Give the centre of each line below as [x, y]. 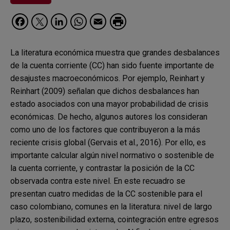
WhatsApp [126, 20]
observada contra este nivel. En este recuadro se [98, 181]
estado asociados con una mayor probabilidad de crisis [109, 104]
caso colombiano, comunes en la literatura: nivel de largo [111, 207]
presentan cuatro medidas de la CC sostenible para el [106, 194]
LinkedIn [99, 20]
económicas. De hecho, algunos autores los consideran [109, 117]
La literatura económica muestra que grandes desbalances [115, 53]
